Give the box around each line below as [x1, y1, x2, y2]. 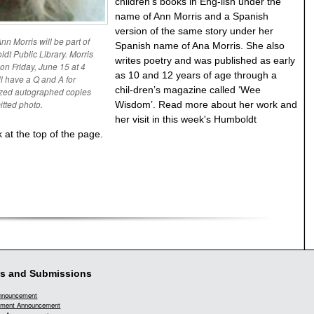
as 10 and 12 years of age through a [115, 69, 277, 81]
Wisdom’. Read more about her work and [115, 99, 297, 110]
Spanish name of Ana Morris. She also [115, 40, 285, 51]
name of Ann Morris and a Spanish [115, 11, 268, 22]
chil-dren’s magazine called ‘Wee [115, 84, 261, 95]
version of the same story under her [115, 25, 273, 36]
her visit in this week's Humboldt [115, 114, 257, 125]
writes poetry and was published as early [115, 55, 295, 66]
